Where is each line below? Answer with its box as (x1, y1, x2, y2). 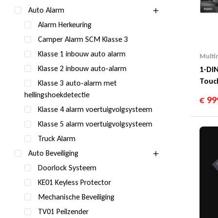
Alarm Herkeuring (38, 20, 91, 29)
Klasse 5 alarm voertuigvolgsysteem (38, 119, 152, 128)
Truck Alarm (38, 134, 75, 143)
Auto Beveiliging (28, 148, 78, 158)
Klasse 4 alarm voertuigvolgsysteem (38, 105, 152, 114)
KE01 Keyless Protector (38, 178, 111, 187)
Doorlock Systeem (38, 163, 96, 172)
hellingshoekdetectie (24, 90, 90, 99)
